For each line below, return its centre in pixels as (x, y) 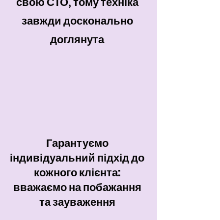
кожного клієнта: (77, 173)
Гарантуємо (77, 143)
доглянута (77, 40)
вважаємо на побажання (77, 187)
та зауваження (77, 202)
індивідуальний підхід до (77, 158)
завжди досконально (77, 21)
